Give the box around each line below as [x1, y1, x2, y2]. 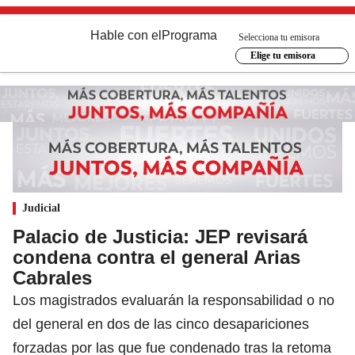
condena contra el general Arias [13, 246, 300, 268]
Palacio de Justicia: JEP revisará [13, 225, 307, 247]
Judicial [22, 201, 60, 214]
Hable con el [90, 29, 162, 42]
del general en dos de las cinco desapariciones [13, 315, 309, 332]
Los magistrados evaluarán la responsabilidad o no [13, 292, 334, 308]
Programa [162, 29, 217, 42]
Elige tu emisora [250, 50, 315, 61]
